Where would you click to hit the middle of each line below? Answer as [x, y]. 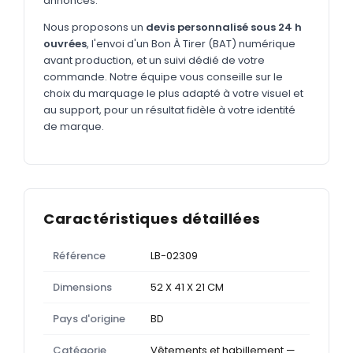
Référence [79, 255]
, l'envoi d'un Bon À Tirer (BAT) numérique [191, 43]
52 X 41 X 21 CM [187, 287]
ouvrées [65, 43]
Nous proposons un [95, 27]
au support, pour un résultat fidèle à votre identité [169, 110]
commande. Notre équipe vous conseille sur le [163, 76]
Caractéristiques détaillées [152, 218]
